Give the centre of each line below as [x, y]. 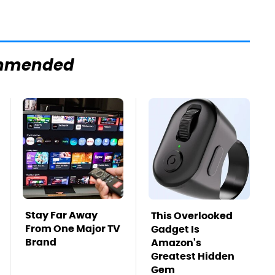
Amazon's [176, 243]
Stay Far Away [61, 215]
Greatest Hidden [193, 256]
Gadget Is [175, 229]
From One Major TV [73, 229]
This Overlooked [192, 216]
